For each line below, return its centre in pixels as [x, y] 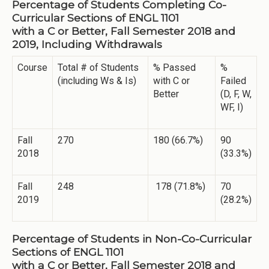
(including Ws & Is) [97, 81]
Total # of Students [98, 68]
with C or [171, 81]
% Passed [174, 68]
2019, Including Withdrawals [87, 44]
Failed [234, 81]
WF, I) [232, 107]
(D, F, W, [236, 94]
